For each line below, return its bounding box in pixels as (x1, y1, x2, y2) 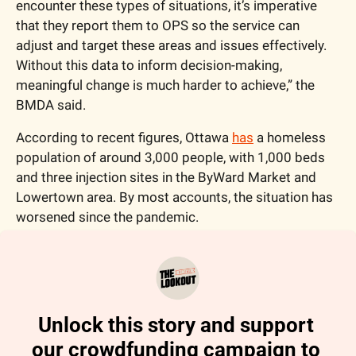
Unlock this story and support (37, 312, 314, 337)
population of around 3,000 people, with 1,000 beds (16, 149, 325, 165)
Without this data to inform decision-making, (16, 56, 282, 73)
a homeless (253, 129, 326, 145)
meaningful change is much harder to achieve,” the (16, 76, 315, 93)
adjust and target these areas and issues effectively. (16, 37, 327, 53)
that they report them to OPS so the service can (16, 17, 300, 33)
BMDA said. (16, 96, 89, 113)
